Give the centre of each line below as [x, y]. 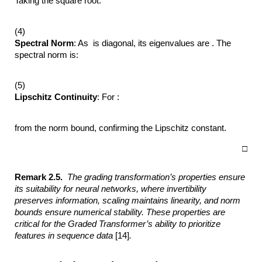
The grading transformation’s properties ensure [156, 177]
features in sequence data [65, 236]
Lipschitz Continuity [56, 97]
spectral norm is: [48, 55]
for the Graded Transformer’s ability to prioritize [131, 224]
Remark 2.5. [41, 177]
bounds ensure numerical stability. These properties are [120, 213]
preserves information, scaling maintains [92, 201]
